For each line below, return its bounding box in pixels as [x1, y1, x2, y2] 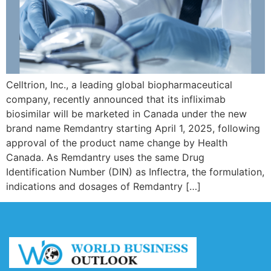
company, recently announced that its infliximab [6, 93, 226, 106]
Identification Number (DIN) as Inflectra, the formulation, [6, 166, 264, 178]
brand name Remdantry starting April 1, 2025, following [6, 122, 260, 135]
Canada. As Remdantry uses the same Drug [6, 151, 204, 164]
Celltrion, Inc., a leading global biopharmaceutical [6, 79, 232, 91]
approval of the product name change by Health [6, 137, 227, 149]
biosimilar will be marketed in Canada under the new [6, 108, 247, 120]
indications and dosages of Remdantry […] [6, 180, 201, 193]
